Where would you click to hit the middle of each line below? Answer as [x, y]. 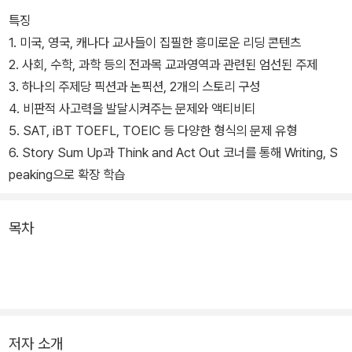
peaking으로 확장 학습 [67, 175]
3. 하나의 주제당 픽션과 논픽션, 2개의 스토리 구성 [134, 87]
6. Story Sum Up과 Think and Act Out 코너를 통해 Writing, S [173, 153]
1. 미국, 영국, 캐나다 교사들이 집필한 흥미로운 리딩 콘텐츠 [155, 43]
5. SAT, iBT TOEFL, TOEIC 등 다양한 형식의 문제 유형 [153, 131]
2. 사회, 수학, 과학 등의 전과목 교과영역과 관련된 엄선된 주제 [163, 65]
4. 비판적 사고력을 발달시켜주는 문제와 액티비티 [132, 109]
